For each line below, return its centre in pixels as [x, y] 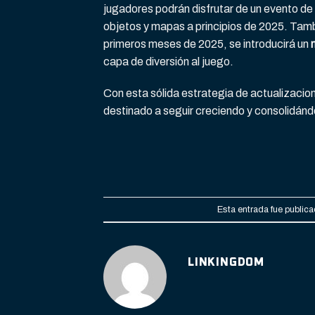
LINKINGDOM [226, 263]
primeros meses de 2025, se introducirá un [207, 44]
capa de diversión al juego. [168, 61]
